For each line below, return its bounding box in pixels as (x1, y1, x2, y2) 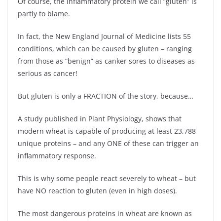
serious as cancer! (18, 68, 77, 78)
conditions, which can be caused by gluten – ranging (18, 43, 192, 53)
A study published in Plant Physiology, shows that (18, 113, 182, 123)
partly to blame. (18, 8, 70, 18)
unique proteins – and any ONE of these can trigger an (18, 138, 199, 148)
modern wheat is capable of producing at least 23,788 (18, 126, 196, 136)
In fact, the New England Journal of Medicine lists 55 (18, 31, 191, 41)
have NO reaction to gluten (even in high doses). (18, 185, 177, 195)
